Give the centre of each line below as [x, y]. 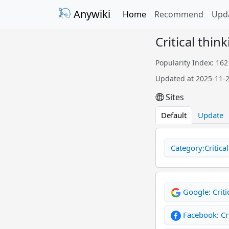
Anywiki [91, 14]
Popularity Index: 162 [192, 63]
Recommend [179, 14]
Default [174, 115]
